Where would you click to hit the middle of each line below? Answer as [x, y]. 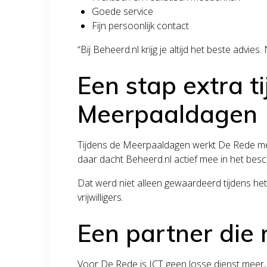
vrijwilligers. [101, 197]
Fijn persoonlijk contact [141, 25]
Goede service [123, 11]
